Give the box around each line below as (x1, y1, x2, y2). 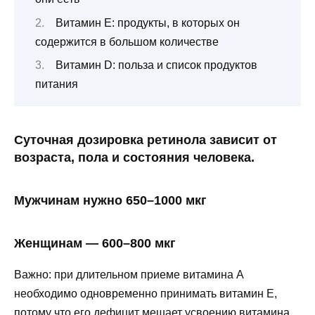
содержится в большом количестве (35, 35, 219, 48)
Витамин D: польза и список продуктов (56, 58, 257, 71)
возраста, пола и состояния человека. (14, 150, 255, 165)
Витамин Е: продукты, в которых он (56, 16, 240, 29)
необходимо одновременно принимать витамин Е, (14, 288, 277, 300)
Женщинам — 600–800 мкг (14, 236, 176, 251)
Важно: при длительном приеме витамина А (14, 269, 244, 281)
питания (35, 77, 78, 90)
